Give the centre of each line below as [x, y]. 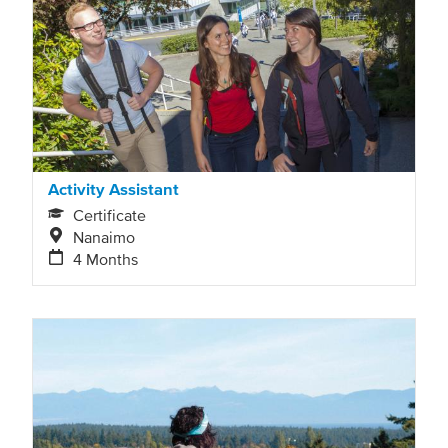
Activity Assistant [113, 189]
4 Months [106, 258]
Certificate [110, 214]
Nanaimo [104, 236]
